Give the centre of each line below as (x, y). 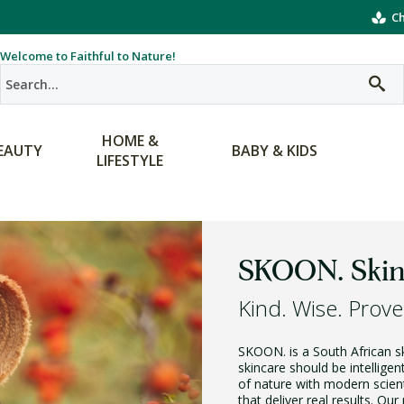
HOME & (130, 141)
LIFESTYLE (130, 161)
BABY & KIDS (274, 151)
